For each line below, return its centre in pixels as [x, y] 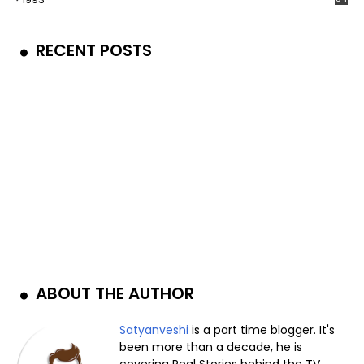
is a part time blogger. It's [262, 330]
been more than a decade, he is [211, 347]
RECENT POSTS [92, 51]
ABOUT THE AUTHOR [113, 294]
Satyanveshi [154, 330]
